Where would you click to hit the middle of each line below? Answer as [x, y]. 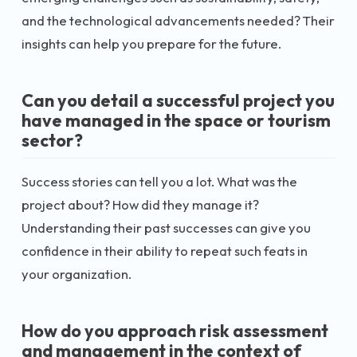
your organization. [76, 273]
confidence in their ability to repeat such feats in [165, 250]
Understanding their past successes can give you [166, 227]
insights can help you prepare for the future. [151, 43]
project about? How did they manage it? [140, 204]
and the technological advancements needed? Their [178, 20]
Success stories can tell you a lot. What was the [159, 181]
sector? [52, 140]
